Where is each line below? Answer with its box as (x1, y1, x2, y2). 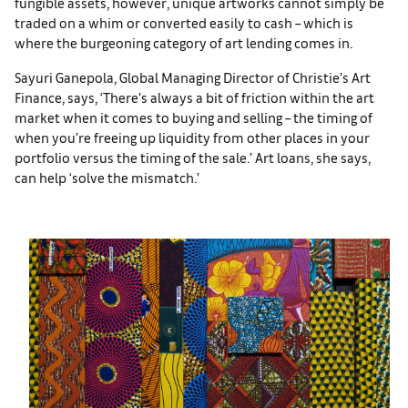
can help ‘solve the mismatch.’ (15, 168, 199, 186)
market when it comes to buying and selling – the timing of (15, 108, 372, 126)
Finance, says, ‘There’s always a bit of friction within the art (15, 88, 374, 106)
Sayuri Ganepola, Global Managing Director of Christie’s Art (15, 68, 371, 86)
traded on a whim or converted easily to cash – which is (15, 14, 353, 31)
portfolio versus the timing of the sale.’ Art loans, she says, (15, 148, 371, 166)
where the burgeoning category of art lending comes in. (15, 34, 352, 51)
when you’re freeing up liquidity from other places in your (15, 128, 370, 146)
